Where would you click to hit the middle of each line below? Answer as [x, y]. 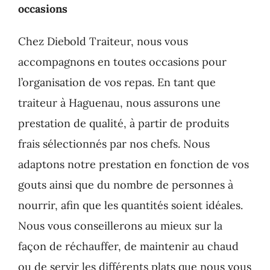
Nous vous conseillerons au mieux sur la [120, 225]
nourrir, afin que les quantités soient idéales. [130, 205]
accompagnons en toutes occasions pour [122, 61]
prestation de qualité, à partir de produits [123, 123]
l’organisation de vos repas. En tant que [117, 82]
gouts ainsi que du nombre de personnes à [125, 184]
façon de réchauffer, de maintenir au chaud [128, 246]
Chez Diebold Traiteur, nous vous [103, 41]
